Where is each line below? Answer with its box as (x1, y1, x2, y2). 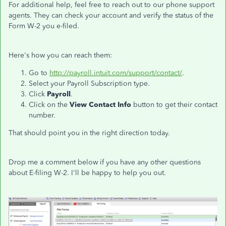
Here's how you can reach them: (9, 51, 114, 60)
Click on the (29, 100, 70, 109)
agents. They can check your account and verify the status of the (9, 11, 213, 20)
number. (29, 111, 55, 120)
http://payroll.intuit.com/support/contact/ (49, 69, 182, 77)
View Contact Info (70, 100, 131, 109)
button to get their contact (131, 100, 217, 109)
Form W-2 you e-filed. (9, 22, 79, 30)
